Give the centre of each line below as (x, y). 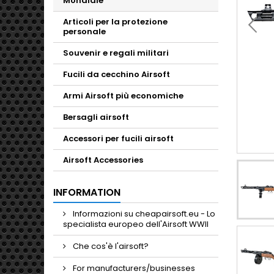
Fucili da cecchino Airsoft (117, 74)
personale (84, 31)
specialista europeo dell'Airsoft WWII (136, 224)
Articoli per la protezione (115, 22)
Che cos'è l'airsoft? (110, 246)
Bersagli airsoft (96, 117)
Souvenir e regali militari (116, 53)
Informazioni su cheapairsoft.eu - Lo (143, 214)
